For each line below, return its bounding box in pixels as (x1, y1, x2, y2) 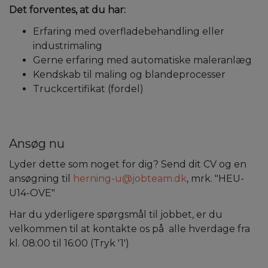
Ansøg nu (9, 136, 65, 151)
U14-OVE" (9, 187, 55, 199)
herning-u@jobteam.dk (73, 172, 187, 184)
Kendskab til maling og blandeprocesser (33, 68, 226, 80)
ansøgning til (9, 172, 71, 184)
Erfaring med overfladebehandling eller (33, 25, 224, 37)
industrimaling (33, 39, 102, 51)
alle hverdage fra (166, 223, 250, 234)
